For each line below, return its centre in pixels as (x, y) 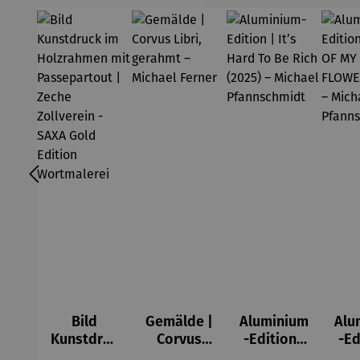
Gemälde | (179, 321)
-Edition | (274, 339)
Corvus (179, 339)
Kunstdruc (84, 339)
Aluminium (274, 321)
